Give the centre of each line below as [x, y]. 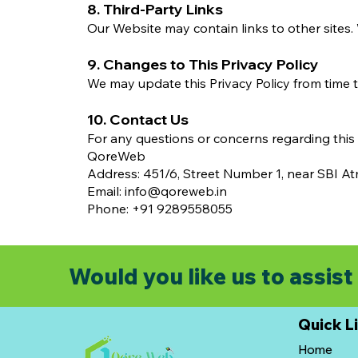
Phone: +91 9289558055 [160, 209]
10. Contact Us [138, 119]
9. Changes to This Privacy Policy [203, 64]
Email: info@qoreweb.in [157, 191]
